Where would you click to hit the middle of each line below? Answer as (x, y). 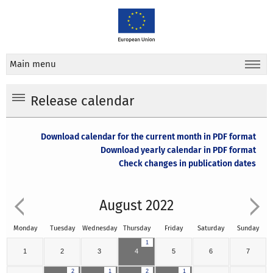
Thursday (136, 229)
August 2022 (136, 206)
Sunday (248, 229)
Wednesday (99, 229)
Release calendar (82, 101)
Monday (25, 229)
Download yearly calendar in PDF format (178, 151)
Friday (174, 229)
